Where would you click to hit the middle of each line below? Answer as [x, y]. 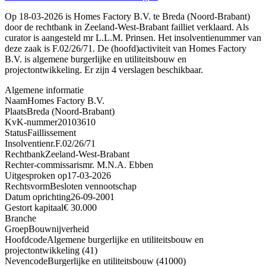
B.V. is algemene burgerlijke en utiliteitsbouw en [96, 59]
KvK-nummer [31, 122]
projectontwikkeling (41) [51, 250]
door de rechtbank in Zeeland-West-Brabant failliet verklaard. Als [127, 27]
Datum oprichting [38, 197]
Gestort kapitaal [34, 207]
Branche [20, 218]
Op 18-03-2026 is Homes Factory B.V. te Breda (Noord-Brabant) [127, 16]
